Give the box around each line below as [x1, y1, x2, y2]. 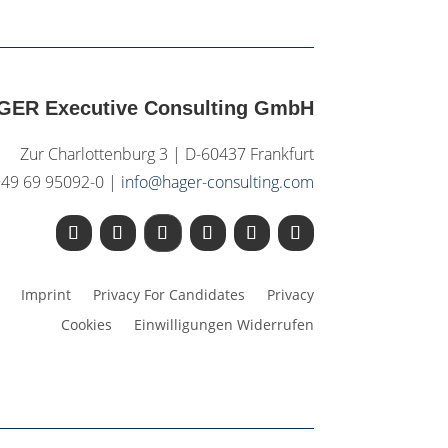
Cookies [60, 314, 112, 334]
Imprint [20, 284, 71, 304]
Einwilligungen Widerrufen [133, 314, 314, 334]
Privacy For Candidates [92, 284, 245, 304]
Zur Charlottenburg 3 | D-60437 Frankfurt [19, 142, 314, 165]
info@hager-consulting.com [120, 170, 314, 193]
